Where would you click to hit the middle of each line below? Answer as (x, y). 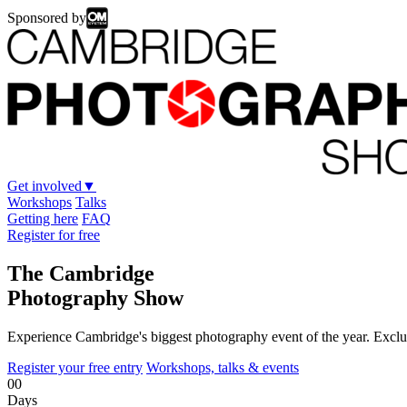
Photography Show (95, 298)
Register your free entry (75, 367)
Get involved (45, 186)
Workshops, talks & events (223, 367)
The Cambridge (81, 273)
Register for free (54, 235)
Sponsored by (47, 18)
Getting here (43, 218)
